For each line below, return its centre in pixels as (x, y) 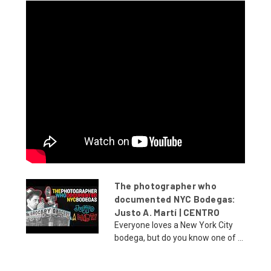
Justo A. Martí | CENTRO (167, 212)
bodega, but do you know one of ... (178, 237)
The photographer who (165, 185)
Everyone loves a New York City (173, 225)
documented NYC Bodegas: (175, 199)
